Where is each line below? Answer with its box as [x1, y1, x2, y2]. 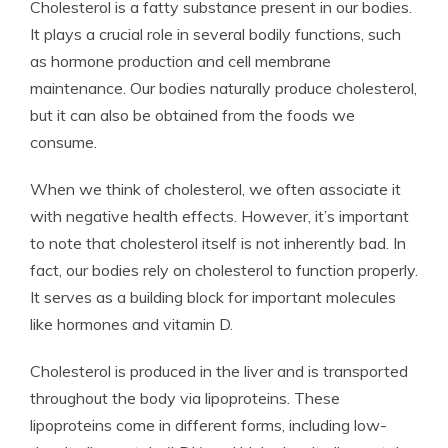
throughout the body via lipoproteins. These [30, 388, 340, 408]
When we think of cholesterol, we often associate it [30, 179, 401, 199]
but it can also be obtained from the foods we [30, 105, 355, 125]
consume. [30, 132, 97, 152]
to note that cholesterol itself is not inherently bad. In [30, 233, 406, 253]
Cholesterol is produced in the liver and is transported [30, 361, 408, 381]
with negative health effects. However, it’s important [30, 206, 409, 226]
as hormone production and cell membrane [30, 51, 331, 71]
